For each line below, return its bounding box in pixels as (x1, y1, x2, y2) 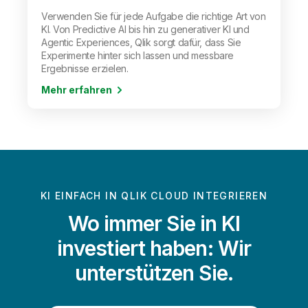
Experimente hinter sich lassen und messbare (41, 49, 234, 61)
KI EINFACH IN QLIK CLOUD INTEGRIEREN (40, 190, 268, 201)
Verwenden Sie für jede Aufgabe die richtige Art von (41, 10, 266, 22)
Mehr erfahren (41, 84, 112, 96)
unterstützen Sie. (75, 261, 233, 285)
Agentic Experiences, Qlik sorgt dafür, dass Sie (41, 36, 241, 48)
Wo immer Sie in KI (67, 211, 241, 236)
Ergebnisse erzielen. (41, 63, 129, 74)
